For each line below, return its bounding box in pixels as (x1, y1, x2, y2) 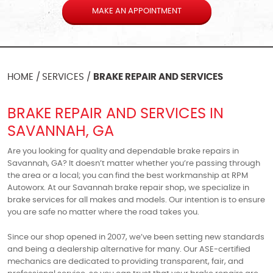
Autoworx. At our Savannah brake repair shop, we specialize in (7, 183, 249, 192)
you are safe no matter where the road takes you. (7, 208, 199, 216)
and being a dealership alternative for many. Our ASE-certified (7, 246, 250, 253)
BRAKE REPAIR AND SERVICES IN (7, 106, 224, 121)
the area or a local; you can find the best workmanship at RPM (7, 171, 248, 180)
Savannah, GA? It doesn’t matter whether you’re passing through (7, 159, 260, 168)
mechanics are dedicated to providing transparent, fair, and (7, 258, 244, 266)
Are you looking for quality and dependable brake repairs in (7, 147, 239, 155)
